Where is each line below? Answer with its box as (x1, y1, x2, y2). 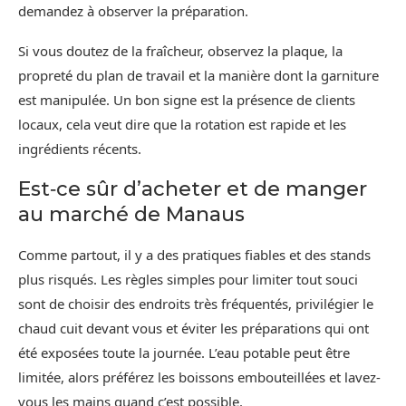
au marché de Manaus (18, 201, 245, 227)
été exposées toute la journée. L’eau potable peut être (18, 343, 350, 362)
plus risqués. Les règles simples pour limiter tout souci (18, 269, 358, 288)
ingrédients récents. (18, 139, 141, 158)
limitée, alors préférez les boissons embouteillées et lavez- (18, 367, 381, 386)
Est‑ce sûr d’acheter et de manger (18, 176, 367, 201)
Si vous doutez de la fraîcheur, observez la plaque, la (18, 41, 343, 60)
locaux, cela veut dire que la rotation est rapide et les (18, 114, 346, 133)
